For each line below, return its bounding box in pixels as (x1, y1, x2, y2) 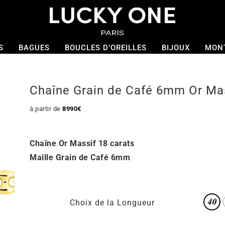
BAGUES (18, 43, 50, 52)
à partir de (30, 105, 62, 113)
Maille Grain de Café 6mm (30, 153, 130, 162)
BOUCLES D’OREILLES (64, 43, 147, 52)
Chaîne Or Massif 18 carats (30, 139, 134, 148)
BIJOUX (161, 43, 190, 52)
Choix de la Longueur (69, 198, 155, 207)
